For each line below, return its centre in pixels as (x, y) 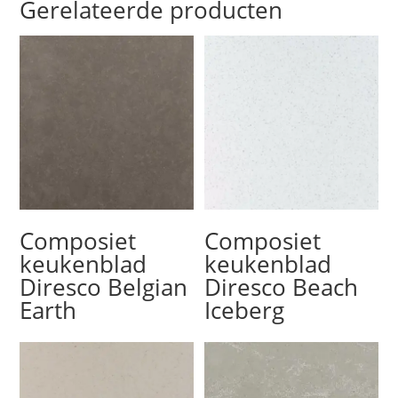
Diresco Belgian (104, 287)
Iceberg (245, 310)
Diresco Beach (282, 287)
